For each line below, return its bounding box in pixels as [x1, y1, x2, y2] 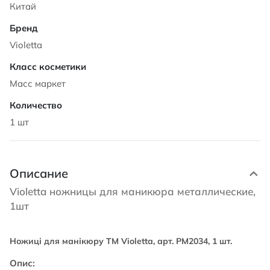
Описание [10, 166, 68, 181]
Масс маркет [10, 78, 66, 89]
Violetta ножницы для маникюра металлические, [10, 185, 256, 198]
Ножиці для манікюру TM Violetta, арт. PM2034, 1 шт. [10, 236, 232, 246]
